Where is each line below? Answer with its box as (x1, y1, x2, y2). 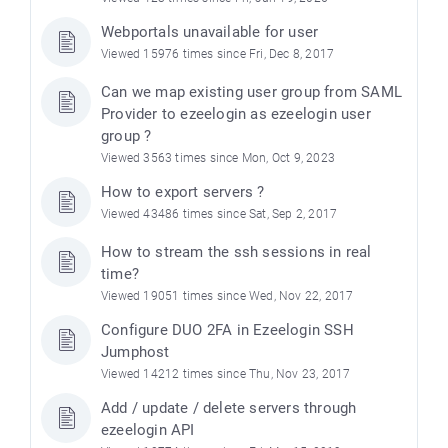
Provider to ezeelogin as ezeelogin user (101, 105, 371, 124)
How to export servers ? (101, 183, 265, 202)
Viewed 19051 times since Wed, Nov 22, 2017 (101, 289, 354, 304)
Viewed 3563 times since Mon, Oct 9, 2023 (101, 151, 335, 166)
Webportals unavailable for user (101, 23, 319, 42)
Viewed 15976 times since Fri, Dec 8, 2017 (101, 47, 335, 62)
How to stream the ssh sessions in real (101, 243, 372, 262)
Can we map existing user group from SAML (101, 83, 402, 102)
